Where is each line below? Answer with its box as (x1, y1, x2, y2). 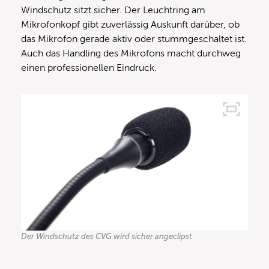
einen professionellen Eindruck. (21, 62, 157, 73)
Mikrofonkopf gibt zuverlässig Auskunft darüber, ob (21, 19, 240, 30)
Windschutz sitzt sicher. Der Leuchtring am (21, 5, 205, 16)
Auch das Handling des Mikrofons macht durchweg (21, 48, 241, 59)
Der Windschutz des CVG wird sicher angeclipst (21, 231, 192, 241)
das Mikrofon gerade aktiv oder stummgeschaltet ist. (21, 34, 247, 44)
